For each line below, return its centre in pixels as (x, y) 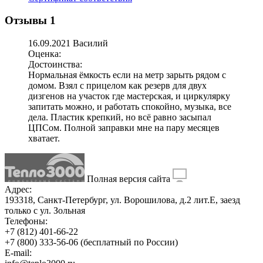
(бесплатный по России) (128, 242)
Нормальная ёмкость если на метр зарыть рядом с (127, 75)
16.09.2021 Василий (68, 43)
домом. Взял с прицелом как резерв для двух (117, 86)
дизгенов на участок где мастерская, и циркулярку (129, 96)
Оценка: (45, 54)
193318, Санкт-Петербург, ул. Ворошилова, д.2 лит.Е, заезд (122, 200)
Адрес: (18, 190)
